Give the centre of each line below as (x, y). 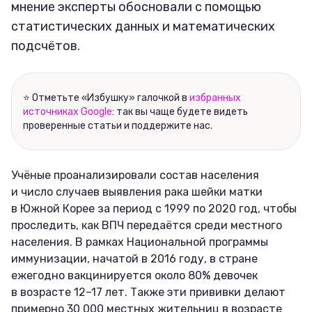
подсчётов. (46, 46)
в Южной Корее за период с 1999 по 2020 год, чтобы (154, 209)
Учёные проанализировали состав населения (135, 175)
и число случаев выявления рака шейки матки (137, 192)
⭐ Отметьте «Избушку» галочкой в (106, 98)
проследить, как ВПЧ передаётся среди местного (147, 226)
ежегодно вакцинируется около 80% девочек (134, 276)
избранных (215, 98)
